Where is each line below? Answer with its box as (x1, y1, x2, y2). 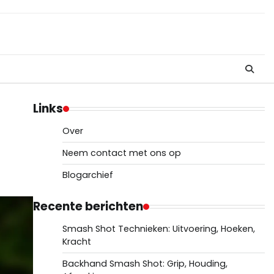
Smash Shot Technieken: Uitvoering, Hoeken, (62, 223, 255, 235)
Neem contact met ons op (62, 147, 181, 159)
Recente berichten (32, 198, 143, 215)
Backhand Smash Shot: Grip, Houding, (62, 257, 228, 270)
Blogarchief (62, 169, 113, 181)
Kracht (62, 235, 91, 248)
